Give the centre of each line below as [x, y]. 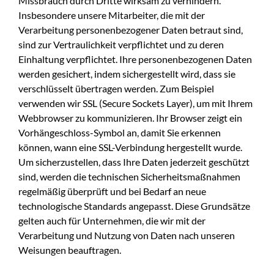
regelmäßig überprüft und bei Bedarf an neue [112, 191]
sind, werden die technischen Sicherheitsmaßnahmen [129, 176]
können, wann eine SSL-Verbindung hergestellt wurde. [130, 147]
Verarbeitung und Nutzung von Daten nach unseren [127, 235]
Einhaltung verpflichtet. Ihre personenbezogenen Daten [135, 59]
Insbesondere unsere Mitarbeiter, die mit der [112, 15]
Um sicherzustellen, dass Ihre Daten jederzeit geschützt [134, 161]
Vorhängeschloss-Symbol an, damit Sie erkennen [120, 132]
